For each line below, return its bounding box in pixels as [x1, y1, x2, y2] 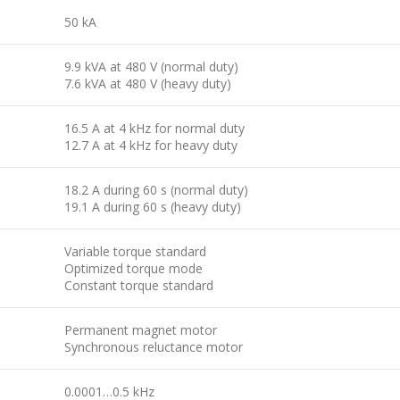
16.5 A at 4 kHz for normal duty [64, 119, 245, 137]
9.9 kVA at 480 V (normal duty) [64, 57, 238, 75]
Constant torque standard [64, 276, 213, 294]
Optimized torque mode [64, 259, 203, 277]
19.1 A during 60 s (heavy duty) [64, 197, 241, 215]
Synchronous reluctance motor [64, 337, 243, 355]
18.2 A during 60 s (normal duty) [64, 180, 248, 198]
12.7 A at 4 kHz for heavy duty [64, 136, 237, 154]
